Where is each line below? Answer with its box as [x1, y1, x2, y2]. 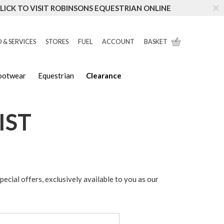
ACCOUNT [101, 38, 134, 45]
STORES [45, 38, 68, 45]
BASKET [143, 38, 167, 45]
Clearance [86, 71, 121, 80]
